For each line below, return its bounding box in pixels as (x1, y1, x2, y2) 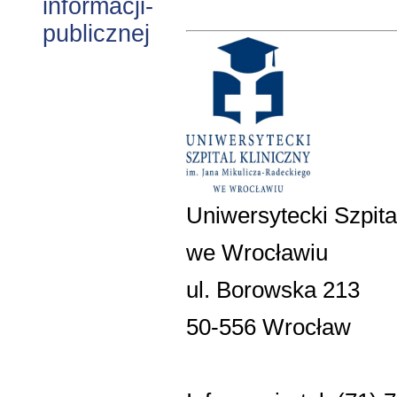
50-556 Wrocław (186, 313, 351, 340)
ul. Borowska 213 (186, 276, 360, 303)
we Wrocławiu (186, 238, 328, 266)
